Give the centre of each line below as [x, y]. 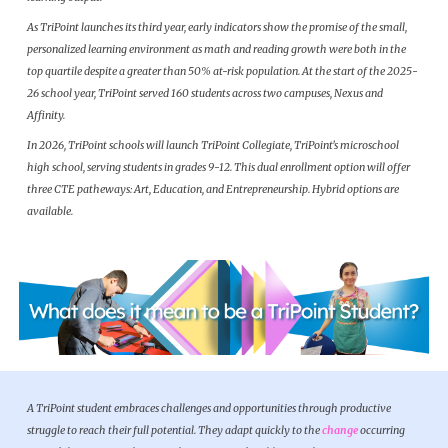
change [340, 430]
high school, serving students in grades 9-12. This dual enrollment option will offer [219, 167]
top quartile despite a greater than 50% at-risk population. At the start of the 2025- [223, 71]
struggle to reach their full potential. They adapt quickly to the [175, 430]
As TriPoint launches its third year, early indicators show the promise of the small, [217, 27]
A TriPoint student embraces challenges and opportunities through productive [209, 408]
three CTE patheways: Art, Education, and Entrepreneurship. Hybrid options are [213, 189]
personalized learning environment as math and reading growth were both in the [217, 49]
